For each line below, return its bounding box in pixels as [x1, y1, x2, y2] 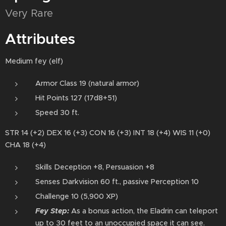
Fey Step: [35, 206, 69, 215]
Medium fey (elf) [5, 56, 63, 66]
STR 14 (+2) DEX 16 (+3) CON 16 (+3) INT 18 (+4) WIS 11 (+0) [5, 128, 210, 137]
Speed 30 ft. [35, 108, 79, 117]
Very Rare [5, 7, 53, 20]
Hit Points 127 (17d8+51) [35, 93, 117, 102]
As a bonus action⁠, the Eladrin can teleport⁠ [69, 206, 218, 215]
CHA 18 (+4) [5, 140, 46, 149]
